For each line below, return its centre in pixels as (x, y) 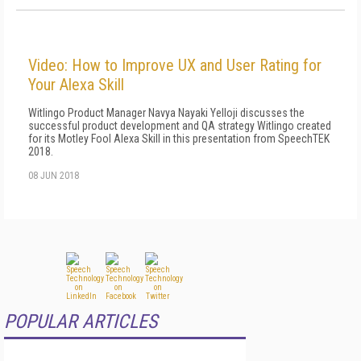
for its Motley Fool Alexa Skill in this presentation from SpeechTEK (179, 139)
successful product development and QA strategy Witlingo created (180, 126)
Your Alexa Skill (76, 85)
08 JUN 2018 (54, 176)
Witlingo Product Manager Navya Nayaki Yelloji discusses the (166, 113)
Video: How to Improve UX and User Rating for (175, 65)
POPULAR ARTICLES (81, 322)
